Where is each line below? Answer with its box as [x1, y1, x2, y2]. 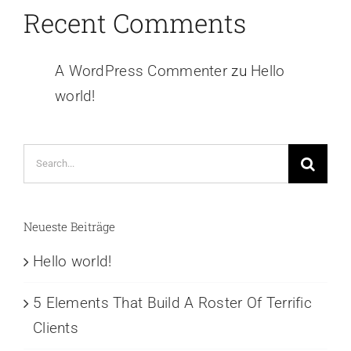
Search [23, 146, 69, 165]
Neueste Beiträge [24, 218, 115, 234]
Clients [33, 319, 78, 338]
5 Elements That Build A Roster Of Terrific [33, 294, 312, 313]
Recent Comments [24, 5, 246, 41]
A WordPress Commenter [55, 61, 227, 80]
